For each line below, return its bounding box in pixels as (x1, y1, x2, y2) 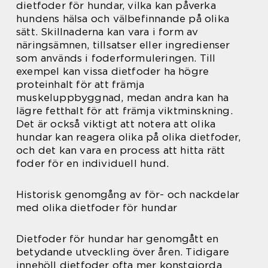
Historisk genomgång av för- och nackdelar (16, 188, 240, 201)
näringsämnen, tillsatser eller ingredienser (16, 39, 230, 51)
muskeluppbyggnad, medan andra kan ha (16, 92, 229, 104)
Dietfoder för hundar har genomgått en (16, 233, 219, 245)
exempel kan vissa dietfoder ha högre (16, 65, 209, 78)
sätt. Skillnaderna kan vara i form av (16, 26, 199, 38)
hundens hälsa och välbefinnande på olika (16, 13, 230, 25)
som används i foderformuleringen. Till (16, 52, 216, 65)
